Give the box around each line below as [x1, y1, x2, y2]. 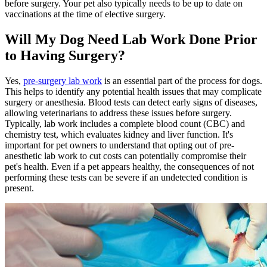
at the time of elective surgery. [51, 9, 166, 20]
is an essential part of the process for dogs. [102, 76, 262, 86]
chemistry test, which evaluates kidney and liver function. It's [5, 129, 233, 140]
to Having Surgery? [5, 48, 125, 64]
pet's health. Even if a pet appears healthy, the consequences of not [5, 162, 254, 172]
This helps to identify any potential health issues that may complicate [5, 86, 262, 97]
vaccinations [5, 9, 51, 20]
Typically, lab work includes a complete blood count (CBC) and [5, 119, 245, 129]
